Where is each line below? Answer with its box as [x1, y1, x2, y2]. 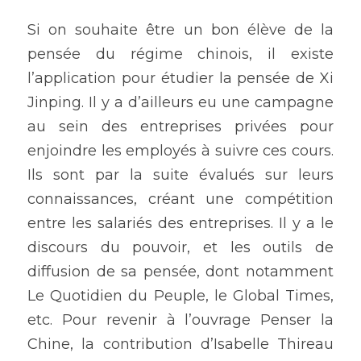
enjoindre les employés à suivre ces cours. [27, 142, 334, 160]
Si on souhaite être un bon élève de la [27, 21, 334, 39]
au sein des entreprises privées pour [27, 118, 334, 136]
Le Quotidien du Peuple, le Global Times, [27, 287, 334, 305]
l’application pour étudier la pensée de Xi [27, 69, 334, 88]
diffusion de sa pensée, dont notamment [27, 263, 334, 281]
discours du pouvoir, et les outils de [27, 239, 334, 257]
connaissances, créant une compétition [27, 190, 334, 209]
